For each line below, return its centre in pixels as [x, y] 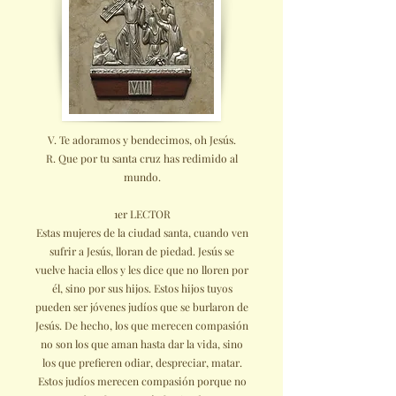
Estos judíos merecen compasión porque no [142, 381]
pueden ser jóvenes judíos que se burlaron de [142, 307]
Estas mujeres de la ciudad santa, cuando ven [142, 232]
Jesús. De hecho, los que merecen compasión [142, 325]
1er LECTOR [142, 214]
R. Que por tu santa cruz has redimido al [142, 158]
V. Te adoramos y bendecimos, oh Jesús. [142, 140]
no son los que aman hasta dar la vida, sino [142, 344]
